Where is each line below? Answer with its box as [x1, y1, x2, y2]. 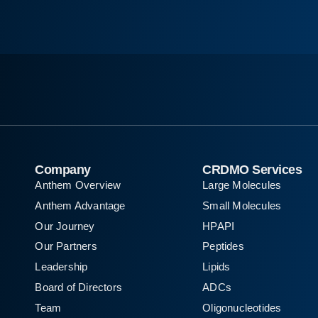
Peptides [202, 240, 244, 253]
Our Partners [35, 240, 97, 253]
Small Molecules [202, 199, 282, 212]
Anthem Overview [35, 179, 121, 191]
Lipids [202, 261, 231, 273]
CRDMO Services [202, 163, 302, 177]
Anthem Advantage [35, 199, 126, 212]
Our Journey [35, 219, 95, 232]
